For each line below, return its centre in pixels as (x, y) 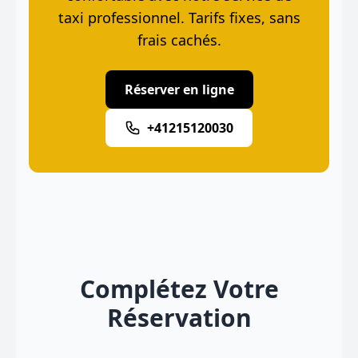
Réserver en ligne (179, 89)
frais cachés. (179, 40)
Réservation (179, 318)
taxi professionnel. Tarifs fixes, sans (179, 18)
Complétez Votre (179, 289)
